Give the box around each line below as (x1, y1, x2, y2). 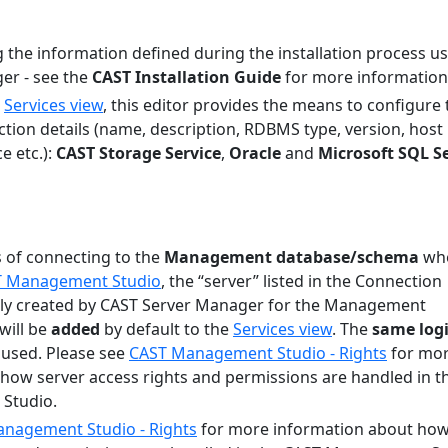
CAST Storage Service (56, 142, 221, 164)
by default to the (100, 318, 233, 340)
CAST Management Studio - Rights (129, 342, 387, 364)
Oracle (229, 142, 281, 164)
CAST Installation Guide (92, 66, 281, 88)
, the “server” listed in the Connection (161, 270, 442, 292)
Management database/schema (164, 246, 419, 268)
